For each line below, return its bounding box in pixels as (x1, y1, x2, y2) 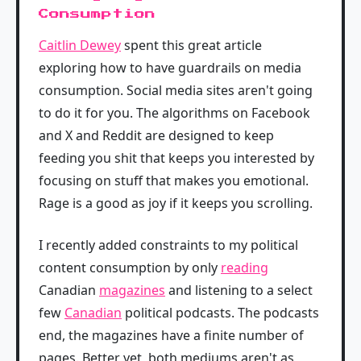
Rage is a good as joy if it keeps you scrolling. (39, 194, 313, 212)
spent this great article (121, 36, 262, 54)
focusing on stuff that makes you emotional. (39, 172, 309, 189)
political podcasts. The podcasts (122, 304, 319, 322)
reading (221, 259, 268, 276)
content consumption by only (39, 259, 221, 276)
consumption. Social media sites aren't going (39, 81, 313, 99)
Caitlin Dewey (39, 36, 121, 54)
